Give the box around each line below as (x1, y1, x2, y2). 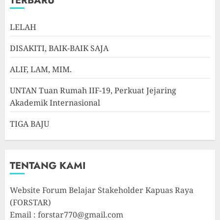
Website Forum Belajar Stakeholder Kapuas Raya (10, 185, 193, 196)
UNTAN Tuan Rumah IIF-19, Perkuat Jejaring (10, 85, 176, 96)
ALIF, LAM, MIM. (10, 64, 72, 75)
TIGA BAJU (10, 118, 49, 130)
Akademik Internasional (10, 97, 100, 109)
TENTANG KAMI (10, 159, 85, 173)
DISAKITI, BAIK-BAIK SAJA (10, 43, 109, 54)
